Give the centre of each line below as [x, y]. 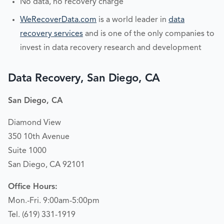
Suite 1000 [28, 151]
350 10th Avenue [39, 137]
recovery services [51, 34]
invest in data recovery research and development [111, 48]
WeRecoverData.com [58, 20]
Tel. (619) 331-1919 [43, 215]
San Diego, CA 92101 [46, 165]
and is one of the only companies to [149, 34]
